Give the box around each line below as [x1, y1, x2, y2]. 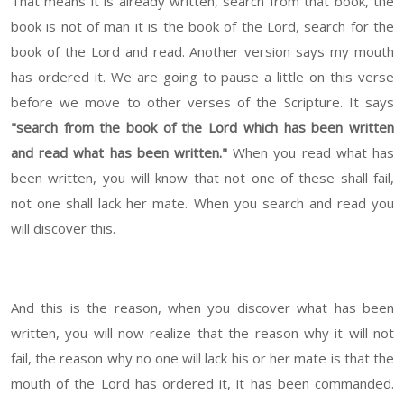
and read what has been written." [11, 143, 227, 162]
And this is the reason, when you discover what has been [11, 298, 394, 317]
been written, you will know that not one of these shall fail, [11, 169, 394, 188]
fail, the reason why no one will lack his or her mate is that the [11, 349, 394, 368]
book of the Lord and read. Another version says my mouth [11, 42, 394, 61]
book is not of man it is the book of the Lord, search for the [11, 17, 394, 36]
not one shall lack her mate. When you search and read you [11, 194, 394, 213]
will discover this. [11, 219, 115, 238]
